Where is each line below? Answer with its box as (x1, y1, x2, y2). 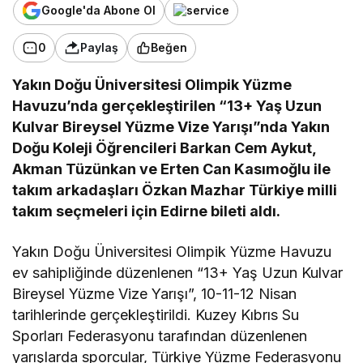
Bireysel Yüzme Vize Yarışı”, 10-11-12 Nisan (12, 284, 297, 302)
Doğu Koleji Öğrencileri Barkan (12, 139, 235, 156)
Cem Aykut (234, 139, 313, 156)
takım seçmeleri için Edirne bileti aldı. (12, 202, 281, 220)
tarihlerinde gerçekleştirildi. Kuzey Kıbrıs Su (12, 305, 300, 323)
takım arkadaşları (12, 181, 143, 199)
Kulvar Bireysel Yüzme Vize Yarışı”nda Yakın (12, 117, 331, 135)
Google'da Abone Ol (41, 3, 156, 18)
